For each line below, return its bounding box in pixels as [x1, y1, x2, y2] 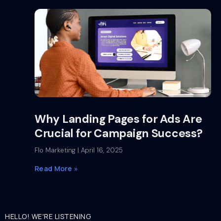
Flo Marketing [35, 146, 77, 154]
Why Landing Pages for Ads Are [35, 111, 202, 126]
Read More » [35, 164, 78, 173]
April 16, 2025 [79, 146, 123, 154]
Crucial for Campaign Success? [35, 126, 203, 141]
